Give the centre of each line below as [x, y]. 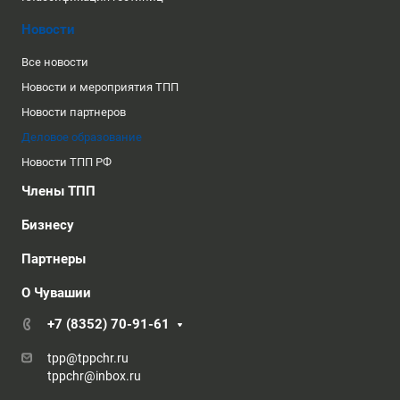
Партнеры [54, 259]
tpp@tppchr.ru [88, 358]
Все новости [55, 62]
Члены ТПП [58, 191]
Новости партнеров [74, 112]
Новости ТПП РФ [67, 162]
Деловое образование [82, 137]
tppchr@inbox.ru [94, 376]
